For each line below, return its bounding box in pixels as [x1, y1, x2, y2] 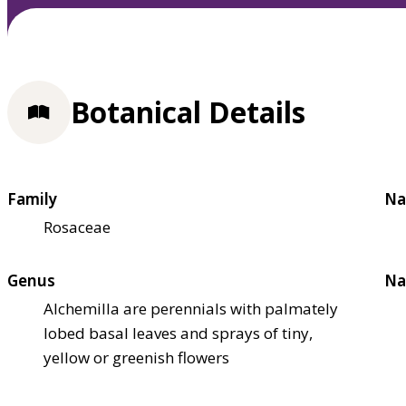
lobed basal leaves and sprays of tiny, [43, 322, 313, 343]
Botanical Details [71, 92, 305, 132]
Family [7, 188, 57, 209]
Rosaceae [43, 216, 111, 237]
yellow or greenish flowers [43, 346, 229, 368]
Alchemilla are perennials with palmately [43, 297, 338, 319]
